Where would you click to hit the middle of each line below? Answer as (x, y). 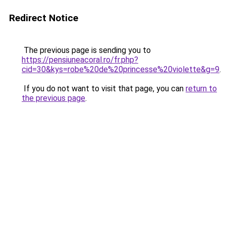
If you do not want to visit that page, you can (104, 89)
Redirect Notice (44, 18)
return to (201, 89)
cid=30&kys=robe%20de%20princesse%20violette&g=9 (121, 69)
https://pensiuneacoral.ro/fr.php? (80, 60)
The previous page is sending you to (86, 50)
